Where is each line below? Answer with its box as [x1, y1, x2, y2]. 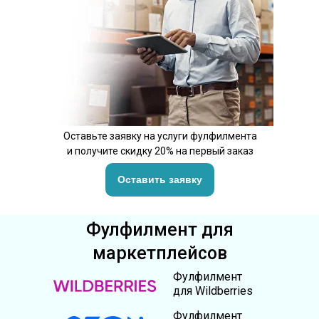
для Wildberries [173, 284, 253, 298]
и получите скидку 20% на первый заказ [66, 145, 253, 157]
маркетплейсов [93, 243, 227, 263]
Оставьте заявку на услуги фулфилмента [63, 130, 257, 142]
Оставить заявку [117, 174, 202, 185]
